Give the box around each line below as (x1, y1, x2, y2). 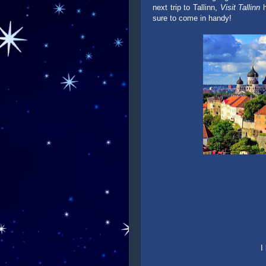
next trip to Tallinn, (153, 3, 220, 12)
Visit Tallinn (220, 3, 261, 12)
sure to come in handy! (153, 14, 232, 23)
